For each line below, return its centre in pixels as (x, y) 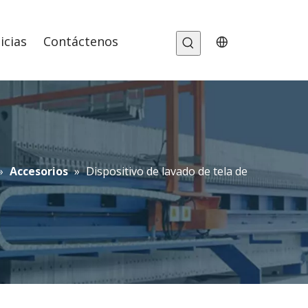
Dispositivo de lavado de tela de (166, 172)
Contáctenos (81, 41)
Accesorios (38, 172)
